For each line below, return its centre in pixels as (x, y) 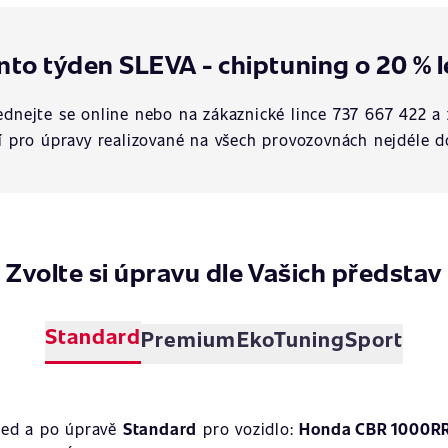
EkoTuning (290, 338)
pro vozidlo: (248, 428)
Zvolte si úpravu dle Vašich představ (224, 271)
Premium (189, 338)
